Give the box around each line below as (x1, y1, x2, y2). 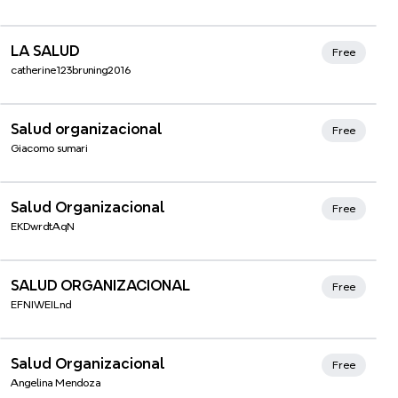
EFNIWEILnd (11, 298, 71, 310)
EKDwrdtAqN (11, 220, 75, 232)
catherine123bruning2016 (11, 64, 131, 76)
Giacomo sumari (11, 142, 88, 154)
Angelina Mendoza (11, 377, 100, 388)
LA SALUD (11, 44, 79, 59)
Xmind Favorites (33, 33, 146, 49)
